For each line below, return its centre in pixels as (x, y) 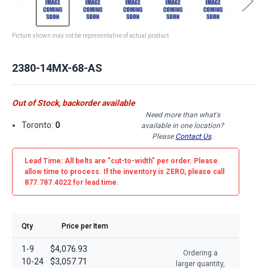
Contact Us (193, 136)
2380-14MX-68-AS (57, 68)
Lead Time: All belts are (66, 161)
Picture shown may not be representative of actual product (90, 35)
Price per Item (85, 226)
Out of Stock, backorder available (74, 103)
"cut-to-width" (131, 161)
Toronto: (39, 125)
